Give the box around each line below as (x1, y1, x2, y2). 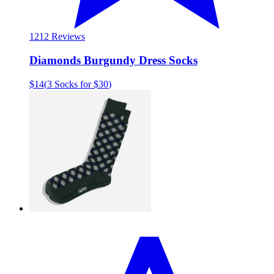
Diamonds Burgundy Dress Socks (29, 54, 198, 67)
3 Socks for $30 (47, 78, 108, 89)
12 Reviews (39, 31, 85, 42)
